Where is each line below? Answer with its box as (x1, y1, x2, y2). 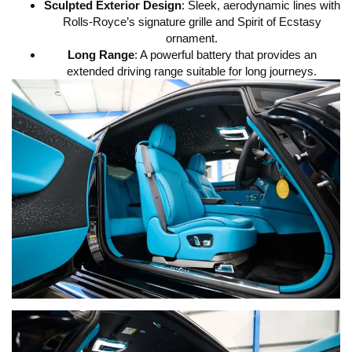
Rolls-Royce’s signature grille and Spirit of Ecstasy (62, 15, 321, 29)
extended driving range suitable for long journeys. (67, 64, 317, 79)
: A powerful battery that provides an (134, 48, 317, 62)
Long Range (67, 48, 134, 62)
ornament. (166, 31, 218, 46)
